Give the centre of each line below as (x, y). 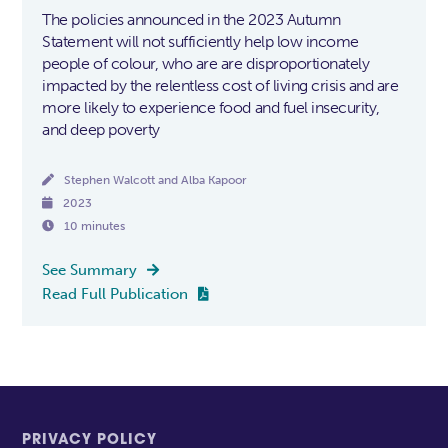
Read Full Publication (115, 293)
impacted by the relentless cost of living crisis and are (220, 86)
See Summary (90, 269)
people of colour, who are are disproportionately (206, 64)
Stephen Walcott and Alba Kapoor (156, 180)
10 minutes (95, 226)
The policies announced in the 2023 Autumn (191, 20)
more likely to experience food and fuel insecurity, (211, 108)
